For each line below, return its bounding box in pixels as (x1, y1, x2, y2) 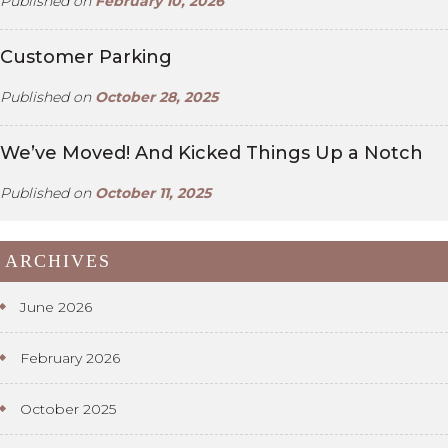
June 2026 (20, 297, 92, 316)
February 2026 (20, 348, 120, 367)
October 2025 (20, 399, 116, 418)
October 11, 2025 (95, 183, 211, 202)
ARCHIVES (5, 250, 111, 271)
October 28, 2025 (95, 87, 218, 106)
